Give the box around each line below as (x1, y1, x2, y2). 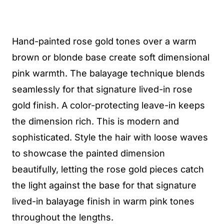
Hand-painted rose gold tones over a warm (12, 36, 196, 46)
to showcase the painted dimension (12, 148, 165, 158)
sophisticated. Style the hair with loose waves (12, 132, 208, 142)
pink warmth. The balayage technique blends (12, 68, 205, 78)
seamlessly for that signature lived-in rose (12, 84, 192, 94)
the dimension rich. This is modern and (12, 116, 179, 126)
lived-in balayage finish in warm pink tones (12, 196, 194, 206)
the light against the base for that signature (12, 180, 196, 190)
